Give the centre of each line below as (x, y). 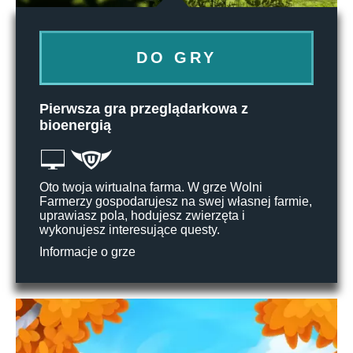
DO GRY (176, 57)
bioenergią (75, 125)
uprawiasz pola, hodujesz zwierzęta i (142, 215)
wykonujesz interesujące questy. (130, 229)
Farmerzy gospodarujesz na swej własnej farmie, (176, 201)
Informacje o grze (87, 251)
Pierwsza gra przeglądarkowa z (144, 108)
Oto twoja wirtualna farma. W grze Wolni (151, 187)
